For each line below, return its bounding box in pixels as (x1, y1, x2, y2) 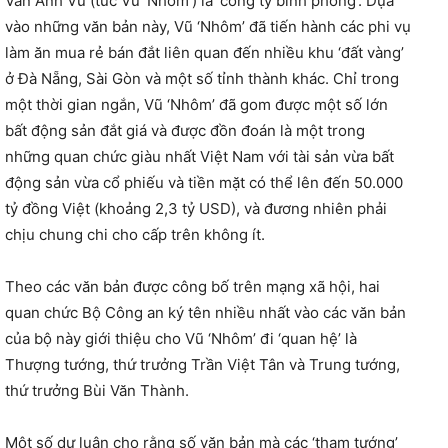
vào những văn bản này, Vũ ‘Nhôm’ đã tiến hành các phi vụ (5, 16, 411, 36)
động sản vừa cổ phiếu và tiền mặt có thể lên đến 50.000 (5, 172, 403, 192)
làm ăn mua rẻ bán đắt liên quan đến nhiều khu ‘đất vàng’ (5, 42, 404, 62)
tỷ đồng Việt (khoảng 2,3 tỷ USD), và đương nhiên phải (5, 198, 387, 218)
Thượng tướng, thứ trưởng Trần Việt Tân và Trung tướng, (5, 354, 400, 374)
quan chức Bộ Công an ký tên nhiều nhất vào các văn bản (5, 302, 406, 322)
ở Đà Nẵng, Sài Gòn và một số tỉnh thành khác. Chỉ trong (5, 68, 399, 88)
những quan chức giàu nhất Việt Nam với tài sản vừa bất (5, 146, 394, 166)
